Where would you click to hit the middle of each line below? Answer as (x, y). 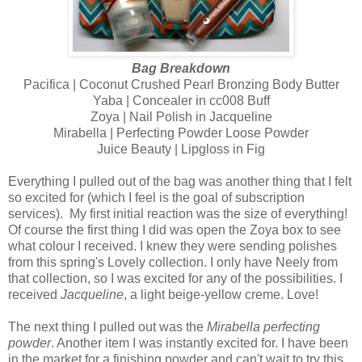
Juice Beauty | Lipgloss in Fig (181, 149)
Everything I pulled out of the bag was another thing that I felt (180, 181)
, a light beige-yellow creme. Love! (221, 294)
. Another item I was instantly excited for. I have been (200, 343)
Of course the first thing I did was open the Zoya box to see (175, 229)
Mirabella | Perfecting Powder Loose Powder (181, 133)
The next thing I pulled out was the (107, 326)
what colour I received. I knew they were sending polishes (173, 246)
